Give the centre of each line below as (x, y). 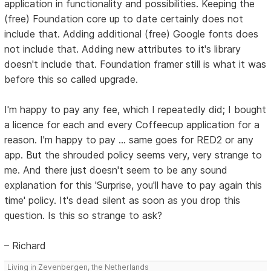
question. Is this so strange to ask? (83, 215)
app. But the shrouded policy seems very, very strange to (133, 155)
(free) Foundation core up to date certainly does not (124, 18)
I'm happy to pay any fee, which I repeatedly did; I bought (135, 109)
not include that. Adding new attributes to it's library (123, 49)
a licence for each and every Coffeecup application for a (132, 124)
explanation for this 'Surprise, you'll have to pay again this (133, 185)
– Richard (25, 245)
